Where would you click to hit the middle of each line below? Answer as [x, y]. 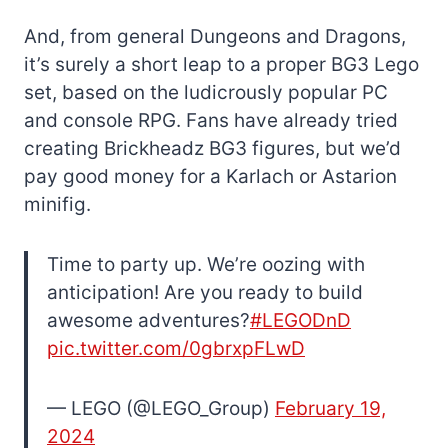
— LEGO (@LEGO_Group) [161, 408]
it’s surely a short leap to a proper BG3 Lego [221, 64]
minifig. [57, 204]
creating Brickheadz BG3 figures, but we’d [212, 148]
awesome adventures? [148, 320]
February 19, [330, 408]
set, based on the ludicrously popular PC [206, 92]
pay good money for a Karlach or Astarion [210, 176]
